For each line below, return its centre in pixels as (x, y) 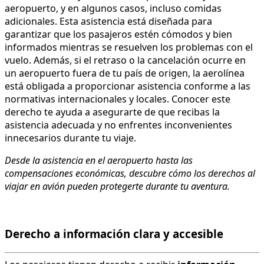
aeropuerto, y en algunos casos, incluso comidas (113, 9)
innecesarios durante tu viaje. (70, 138)
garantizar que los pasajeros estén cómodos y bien (118, 34)
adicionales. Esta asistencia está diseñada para (108, 22)
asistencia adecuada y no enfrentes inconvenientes (118, 125)
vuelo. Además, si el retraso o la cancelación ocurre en (125, 60)
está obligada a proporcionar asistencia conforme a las (128, 86)
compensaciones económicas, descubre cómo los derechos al (130, 174)
